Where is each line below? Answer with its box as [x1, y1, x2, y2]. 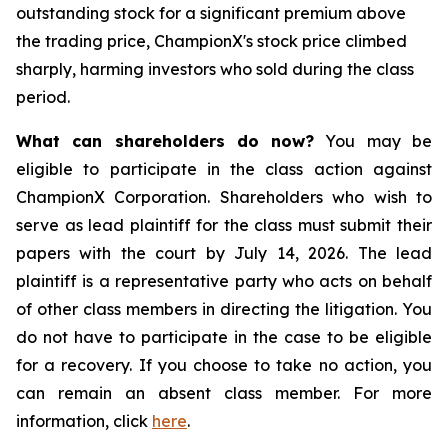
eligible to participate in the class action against [16, 159, 432, 179]
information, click [16, 411, 152, 431]
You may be [314, 131, 433, 151]
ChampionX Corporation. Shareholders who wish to [16, 187, 432, 207]
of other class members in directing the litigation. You [16, 299, 432, 319]
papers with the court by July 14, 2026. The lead [16, 243, 432, 263]
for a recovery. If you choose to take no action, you [16, 355, 432, 375]
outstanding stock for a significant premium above [16, 3, 406, 23]
